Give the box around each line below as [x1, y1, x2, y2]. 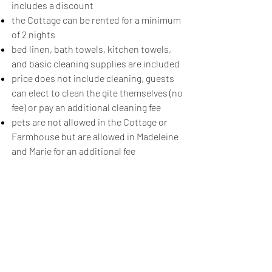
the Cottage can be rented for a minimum [12, 14, 181, 25]
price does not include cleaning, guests [12, 72, 174, 84]
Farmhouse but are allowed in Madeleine [12, 131, 178, 142]
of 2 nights [12, 29, 55, 40]
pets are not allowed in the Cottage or [12, 116, 168, 127]
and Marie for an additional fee [12, 145, 135, 157]
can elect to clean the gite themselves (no [12, 87, 183, 98]
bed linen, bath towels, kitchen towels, [12, 43, 171, 55]
